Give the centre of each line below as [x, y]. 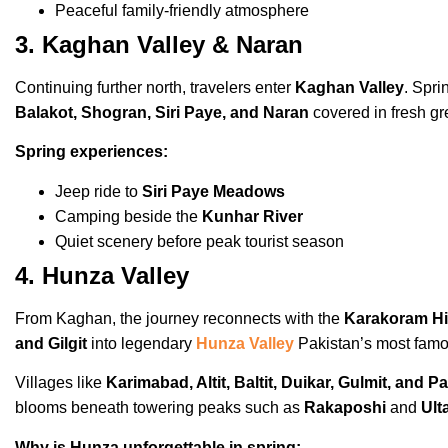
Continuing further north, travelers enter [155, 87]
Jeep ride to [98, 191]
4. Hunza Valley [102, 275]
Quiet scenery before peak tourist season [199, 241]
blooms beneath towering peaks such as [159, 408]
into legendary [141, 343]
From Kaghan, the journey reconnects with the [179, 318]
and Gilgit [51, 343]
